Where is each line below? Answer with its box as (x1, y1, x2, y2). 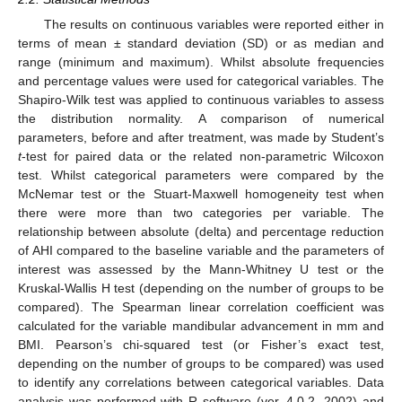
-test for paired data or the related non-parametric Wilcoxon (22, 149, 384, 164)
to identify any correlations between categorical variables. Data (18, 375, 384, 390)
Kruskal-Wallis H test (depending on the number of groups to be (18, 281, 384, 296)
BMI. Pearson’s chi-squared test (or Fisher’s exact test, (18, 337, 384, 353)
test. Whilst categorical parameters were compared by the (18, 168, 384, 183)
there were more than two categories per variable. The (18, 205, 384, 221)
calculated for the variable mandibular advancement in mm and (18, 319, 384, 334)
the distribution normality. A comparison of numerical (18, 111, 384, 127)
